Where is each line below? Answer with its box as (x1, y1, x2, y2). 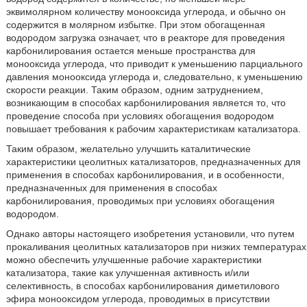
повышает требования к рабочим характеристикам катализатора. (5, 123, 301, 135)
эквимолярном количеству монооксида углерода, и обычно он (5, 6, 286, 18)
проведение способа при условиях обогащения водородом (5, 110, 274, 122)
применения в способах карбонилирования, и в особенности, (5, 169, 284, 181)
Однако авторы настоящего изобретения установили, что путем (5, 228, 295, 240)
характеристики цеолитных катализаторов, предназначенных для (5, 156, 301, 168)
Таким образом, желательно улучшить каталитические (5, 143, 251, 155)
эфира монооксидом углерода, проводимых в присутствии (5, 293, 270, 305)
